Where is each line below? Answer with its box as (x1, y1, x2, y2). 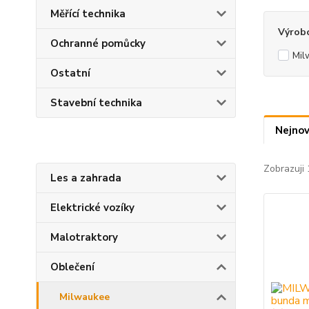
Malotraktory (50, 230, 118, 244)
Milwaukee (59, 290, 110, 303)
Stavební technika (50, 96, 142, 110)
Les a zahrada (50, 171, 121, 185)
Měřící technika (50, 7, 126, 21)
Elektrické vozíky (50, 201, 134, 215)
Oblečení (50, 260, 94, 274)
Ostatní (50, 66, 90, 80)
